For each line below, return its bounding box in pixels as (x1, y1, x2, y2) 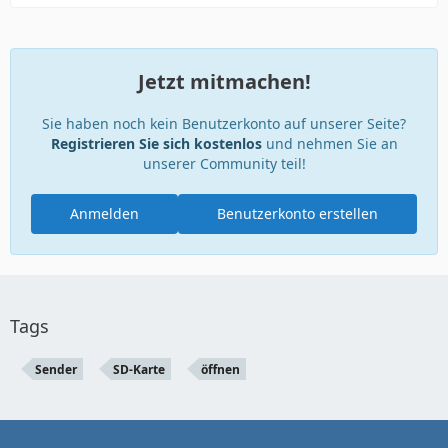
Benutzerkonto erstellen (217, 204, 378, 223)
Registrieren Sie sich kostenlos (50, 134, 262, 153)
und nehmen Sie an (261, 134, 398, 153)
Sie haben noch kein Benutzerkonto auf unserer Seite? (42, 114, 406, 133)
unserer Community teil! (142, 154, 306, 173)
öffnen (201, 361, 240, 378)
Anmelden (70, 204, 139, 223)
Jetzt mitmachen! (137, 68, 311, 95)
